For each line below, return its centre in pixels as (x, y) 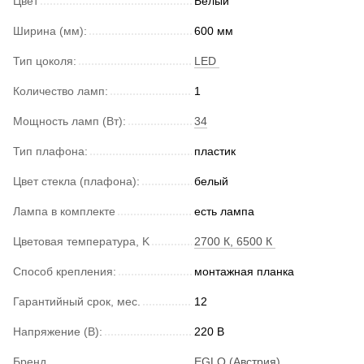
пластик (217, 151)
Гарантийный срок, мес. (77, 301)
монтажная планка (246, 271)
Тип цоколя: (45, 61)
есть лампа (226, 211)
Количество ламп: (61, 91)
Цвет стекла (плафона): (76, 181)
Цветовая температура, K (81, 241)
